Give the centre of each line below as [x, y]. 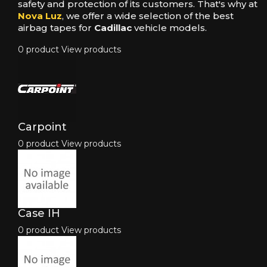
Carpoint [42, 127]
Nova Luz [40, 16]
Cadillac [113, 28]
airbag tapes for [56, 28]
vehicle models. [169, 28]
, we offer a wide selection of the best [148, 16]
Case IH [39, 214]
